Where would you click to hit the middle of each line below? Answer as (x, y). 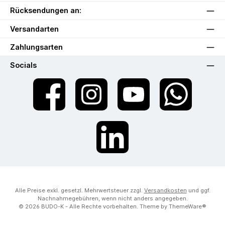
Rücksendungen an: (46, 11)
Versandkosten (165, 191)
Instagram (86, 98)
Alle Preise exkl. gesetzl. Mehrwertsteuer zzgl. (79, 191)
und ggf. (198, 191)
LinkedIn (104, 141)
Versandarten (34, 29)
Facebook (44, 98)
